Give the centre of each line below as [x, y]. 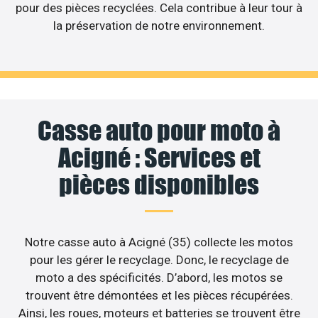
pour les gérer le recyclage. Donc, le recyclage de [159, 259]
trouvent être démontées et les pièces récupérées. [159, 295]
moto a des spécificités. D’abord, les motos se [159, 277]
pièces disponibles [159, 184]
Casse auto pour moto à [159, 130]
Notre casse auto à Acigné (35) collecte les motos [159, 242]
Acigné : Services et [159, 157]
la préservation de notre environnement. [159, 26]
